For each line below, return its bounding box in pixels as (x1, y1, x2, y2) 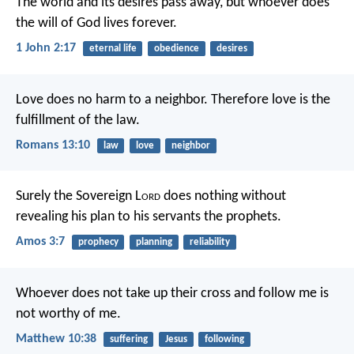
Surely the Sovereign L (16, 189, 141, 205)
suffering (109, 333, 148, 345)
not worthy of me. (16, 306, 121, 322)
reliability (189, 237, 230, 248)
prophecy (77, 237, 119, 248)
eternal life (88, 43, 137, 55)
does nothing (160, 189, 238, 205)
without (238, 189, 286, 205)
